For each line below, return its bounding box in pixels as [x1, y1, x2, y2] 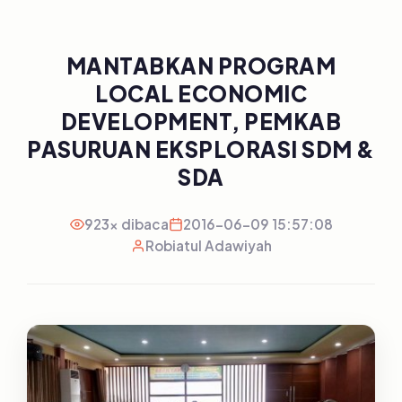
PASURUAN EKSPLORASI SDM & [27, 135, 375, 162]
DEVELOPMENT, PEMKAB [60, 108, 342, 135]
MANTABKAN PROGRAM [66, 52, 336, 79]
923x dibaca [83, 215, 169, 232]
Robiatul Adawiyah [144, 237, 272, 254]
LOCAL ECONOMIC [95, 80, 307, 107]
